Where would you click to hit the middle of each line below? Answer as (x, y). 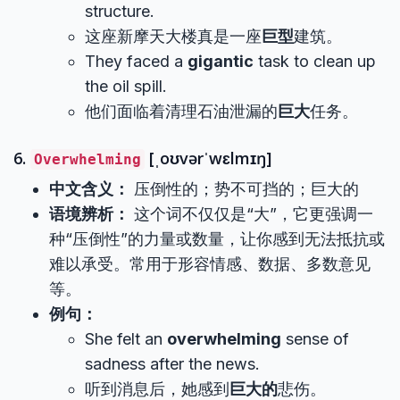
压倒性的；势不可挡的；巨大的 (244, 189)
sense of (315, 339)
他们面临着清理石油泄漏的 (181, 111)
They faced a (136, 61)
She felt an (126, 339)
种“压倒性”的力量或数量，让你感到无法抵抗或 (217, 239)
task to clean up (315, 61)
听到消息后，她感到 (157, 389)
